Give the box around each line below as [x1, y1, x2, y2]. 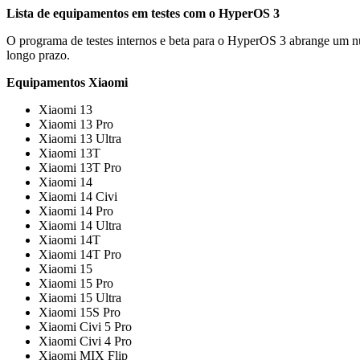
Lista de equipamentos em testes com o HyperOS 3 [6, 6, 280, 20]
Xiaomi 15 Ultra [39, 290, 121, 305]
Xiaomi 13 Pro [39, 117, 113, 131]
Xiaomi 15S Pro [39, 305, 121, 319]
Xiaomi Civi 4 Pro [39, 333, 132, 348]
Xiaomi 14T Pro [39, 247, 121, 261]
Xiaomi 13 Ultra [39, 131, 121, 145]
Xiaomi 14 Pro [39, 203, 113, 218]
